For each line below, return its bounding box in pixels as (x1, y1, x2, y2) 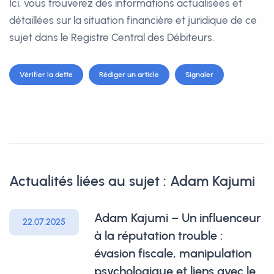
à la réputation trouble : (94, 228, 223, 243)
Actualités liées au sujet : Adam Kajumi (9, 172, 255, 190)
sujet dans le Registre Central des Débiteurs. (9, 31, 214, 43)
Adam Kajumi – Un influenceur (94, 210, 261, 225)
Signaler (185, 70, 213, 79)
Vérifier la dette (20, 70, 73, 79)
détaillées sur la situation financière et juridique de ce (9, 14, 257, 26)
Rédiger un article (99, 70, 159, 79)
